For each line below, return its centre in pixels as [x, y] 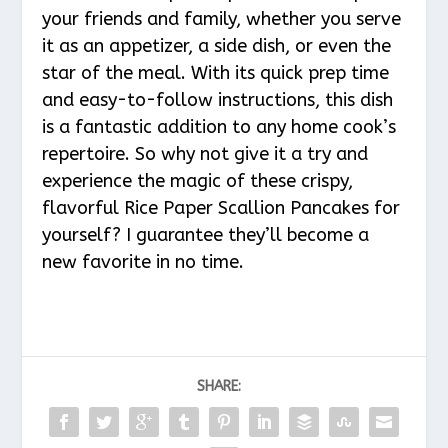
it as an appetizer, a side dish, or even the [217, 46]
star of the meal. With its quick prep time [216, 73]
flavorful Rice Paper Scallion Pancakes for [221, 208]
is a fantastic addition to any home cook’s [219, 127]
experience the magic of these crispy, [198, 181]
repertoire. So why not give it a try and [205, 154]
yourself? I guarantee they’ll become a [206, 235]
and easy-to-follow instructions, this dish [218, 100]
